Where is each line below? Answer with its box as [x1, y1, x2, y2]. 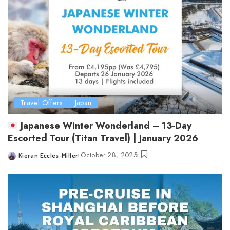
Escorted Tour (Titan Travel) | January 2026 [8, 131, 198, 145]
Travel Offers [20, 97, 63, 108]
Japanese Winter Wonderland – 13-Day [18, 119, 192, 132]
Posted [7, 156, 29, 164]
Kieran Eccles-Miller [18, 150, 79, 159]
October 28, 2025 [81, 149, 138, 160]
